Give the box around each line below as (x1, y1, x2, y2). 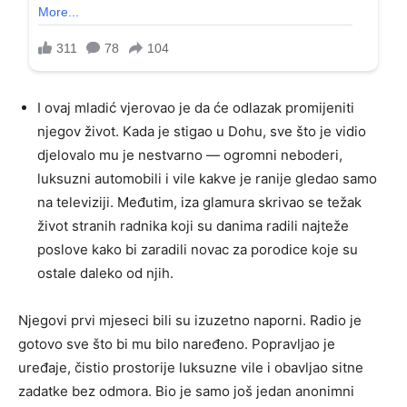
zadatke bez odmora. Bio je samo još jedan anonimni (18, 382, 354, 400)
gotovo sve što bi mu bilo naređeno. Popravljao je (18, 334, 335, 352)
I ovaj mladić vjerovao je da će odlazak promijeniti (37, 98, 354, 116)
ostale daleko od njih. (37, 263, 174, 282)
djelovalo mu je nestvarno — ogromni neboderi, (37, 145, 342, 164)
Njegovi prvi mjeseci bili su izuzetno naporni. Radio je (18, 311, 362, 329)
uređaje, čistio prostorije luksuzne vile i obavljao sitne (18, 358, 363, 376)
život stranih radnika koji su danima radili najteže (37, 216, 349, 234)
